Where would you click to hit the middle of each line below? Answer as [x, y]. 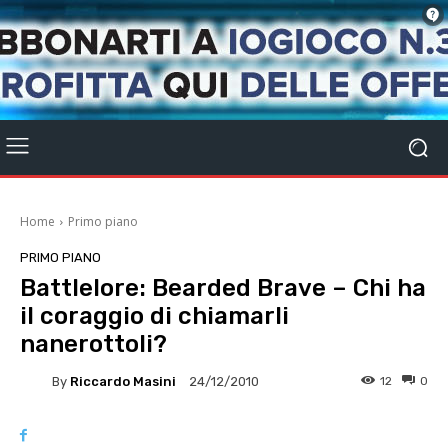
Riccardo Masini [123, 381]
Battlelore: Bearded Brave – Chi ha [223, 288]
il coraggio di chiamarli [154, 316]
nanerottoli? [93, 344]
